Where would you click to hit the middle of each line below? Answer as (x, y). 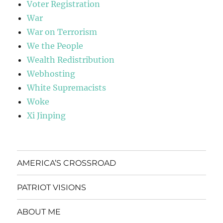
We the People (55, 46)
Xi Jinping (47, 116)
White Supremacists (67, 88)
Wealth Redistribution (71, 60)
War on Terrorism (62, 32)
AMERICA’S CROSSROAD (67, 163)
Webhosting (51, 74)
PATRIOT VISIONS (52, 187)
